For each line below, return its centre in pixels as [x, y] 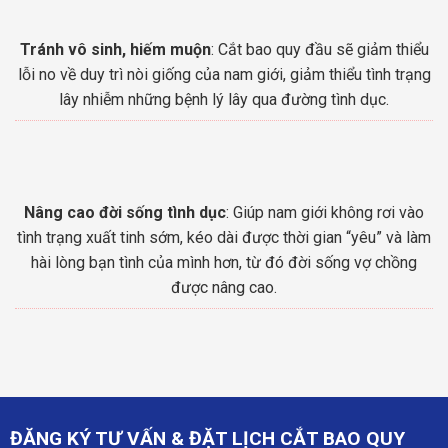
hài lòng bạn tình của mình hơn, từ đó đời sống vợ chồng [224, 263]
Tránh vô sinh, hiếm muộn [115, 50]
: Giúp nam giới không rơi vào [325, 213]
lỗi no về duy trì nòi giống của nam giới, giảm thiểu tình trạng [224, 75]
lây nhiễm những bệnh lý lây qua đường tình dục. [224, 100]
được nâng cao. [224, 288]
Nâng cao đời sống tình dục [125, 213]
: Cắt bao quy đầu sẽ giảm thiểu [319, 50]
